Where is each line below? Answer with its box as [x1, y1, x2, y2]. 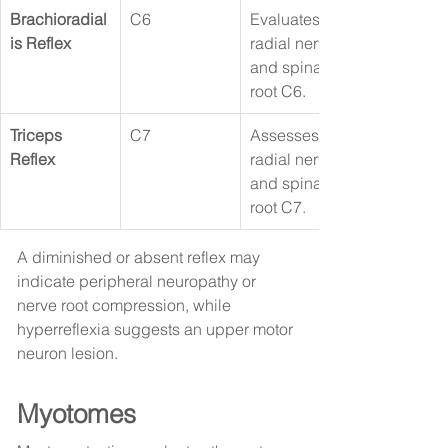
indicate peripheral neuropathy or [17, 271, 260, 292]
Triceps [10, 125, 66, 146]
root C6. [250, 81, 306, 102]
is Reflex [10, 33, 71, 54]
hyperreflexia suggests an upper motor [17, 319, 297, 340]
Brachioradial [10, 9, 107, 30]
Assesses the [250, 125, 349, 146]
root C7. [250, 197, 306, 218]
